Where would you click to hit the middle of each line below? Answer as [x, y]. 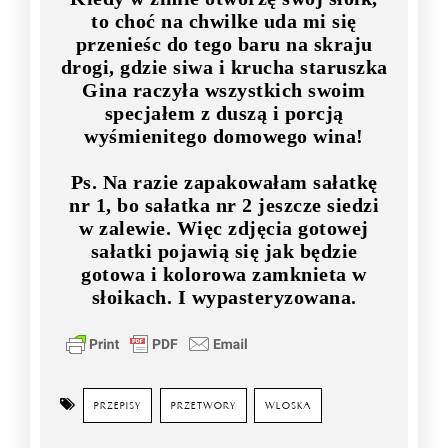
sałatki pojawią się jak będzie [224, 251]
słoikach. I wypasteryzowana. [224, 297]
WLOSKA [288, 406]
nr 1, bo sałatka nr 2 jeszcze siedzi [224, 205]
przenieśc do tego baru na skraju [224, 44]
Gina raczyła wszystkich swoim [224, 90]
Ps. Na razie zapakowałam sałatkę [224, 182]
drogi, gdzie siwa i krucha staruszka [224, 67]
